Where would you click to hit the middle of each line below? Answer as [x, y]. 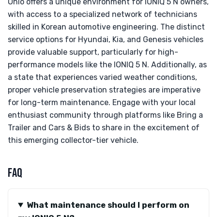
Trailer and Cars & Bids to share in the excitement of [104, 128]
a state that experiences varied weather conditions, [102, 77]
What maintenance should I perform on [108, 205]
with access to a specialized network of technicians [102, 14]
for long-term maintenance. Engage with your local [102, 102]
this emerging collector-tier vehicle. [73, 140]
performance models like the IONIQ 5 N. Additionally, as [107, 65]
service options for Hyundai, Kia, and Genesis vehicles [106, 39]
